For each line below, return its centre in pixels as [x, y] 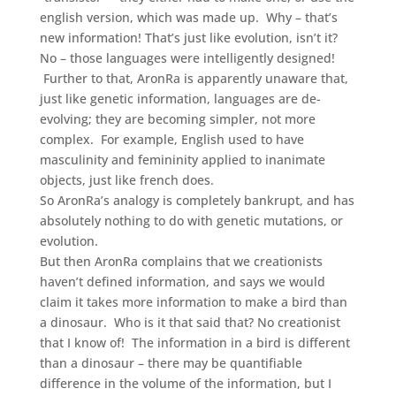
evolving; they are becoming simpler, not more [177, 118]
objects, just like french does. [126, 179]
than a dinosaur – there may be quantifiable [171, 362]
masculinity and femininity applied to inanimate [182, 159]
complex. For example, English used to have [171, 139]
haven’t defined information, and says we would [182, 281]
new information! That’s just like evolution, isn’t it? [188, 37]
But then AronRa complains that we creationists [181, 261]
